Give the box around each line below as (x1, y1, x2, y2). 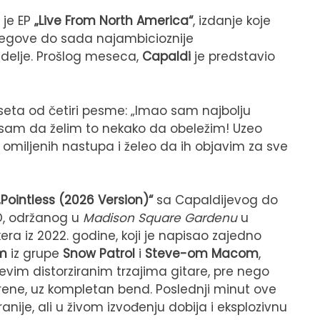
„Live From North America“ (34, 12, 193, 30)
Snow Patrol (63, 245, 135, 263)
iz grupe (11, 245, 63, 263)
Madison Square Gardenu (83, 209, 237, 227)
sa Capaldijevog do (153, 191, 278, 209)
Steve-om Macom (145, 245, 259, 263)
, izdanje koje (193, 12, 271, 30)
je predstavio (194, 48, 275, 66)
